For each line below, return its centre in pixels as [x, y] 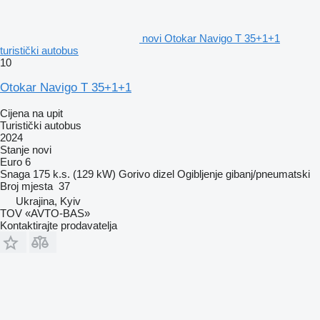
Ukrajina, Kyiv [48, 201]
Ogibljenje [200, 174]
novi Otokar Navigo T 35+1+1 [211, 38]
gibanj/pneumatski [268, 174]
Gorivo [134, 174]
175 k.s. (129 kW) [74, 174]
